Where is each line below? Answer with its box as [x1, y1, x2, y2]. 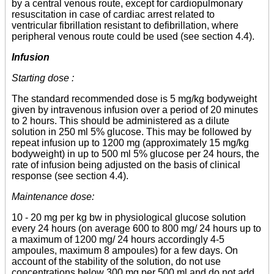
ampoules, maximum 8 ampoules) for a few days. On [12, 245, 238, 256]
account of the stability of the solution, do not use [12, 256, 221, 267]
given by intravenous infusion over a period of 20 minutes [12, 105, 258, 115]
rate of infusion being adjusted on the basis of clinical [12, 160, 240, 170]
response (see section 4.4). [12, 171, 128, 181]
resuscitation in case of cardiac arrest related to [12, 9, 215, 20]
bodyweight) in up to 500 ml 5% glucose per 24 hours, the [12, 149, 259, 159]
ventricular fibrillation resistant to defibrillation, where [12, 20, 239, 31]
